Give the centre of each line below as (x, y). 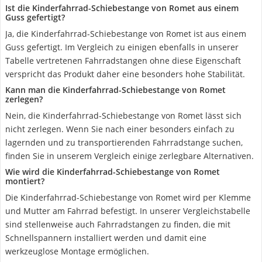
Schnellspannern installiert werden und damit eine (106, 238)
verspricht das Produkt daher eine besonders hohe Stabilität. (125, 74)
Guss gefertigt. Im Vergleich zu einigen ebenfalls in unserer (122, 47)
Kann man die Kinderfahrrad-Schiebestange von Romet (116, 90)
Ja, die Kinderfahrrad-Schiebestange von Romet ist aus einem (126, 34)
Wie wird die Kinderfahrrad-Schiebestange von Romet (113, 172)
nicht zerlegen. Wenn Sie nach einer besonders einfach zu (120, 129)
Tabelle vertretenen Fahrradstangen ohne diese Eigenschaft (123, 61)
